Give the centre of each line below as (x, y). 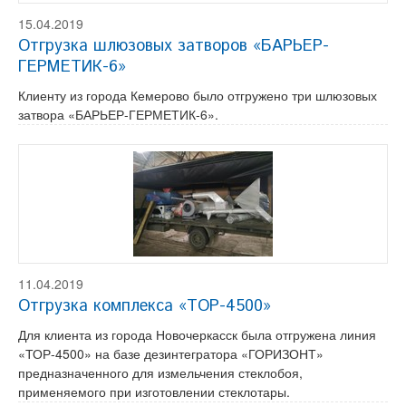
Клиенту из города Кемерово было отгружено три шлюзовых (198, 95)
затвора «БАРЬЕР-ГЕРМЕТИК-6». (118, 114)
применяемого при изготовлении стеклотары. (154, 391)
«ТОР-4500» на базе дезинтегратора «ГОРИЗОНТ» (171, 353)
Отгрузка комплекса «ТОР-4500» (145, 306)
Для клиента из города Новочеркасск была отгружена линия (197, 334)
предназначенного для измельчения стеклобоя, (160, 372)
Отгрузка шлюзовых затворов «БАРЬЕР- (174, 46)
